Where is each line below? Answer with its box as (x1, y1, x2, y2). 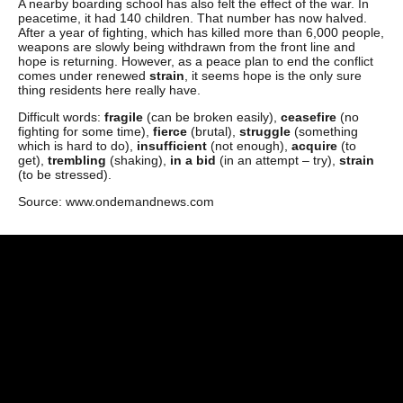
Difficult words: (18, 110, 104, 124)
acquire (291, 139, 337, 153)
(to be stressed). (18, 167, 112, 182)
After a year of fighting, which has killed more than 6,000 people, (18, 25, 384, 40)
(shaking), (110, 153, 170, 167)
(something (291, 124, 358, 139)
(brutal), (187, 124, 239, 139)
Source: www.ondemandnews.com (18, 194, 214, 209)
